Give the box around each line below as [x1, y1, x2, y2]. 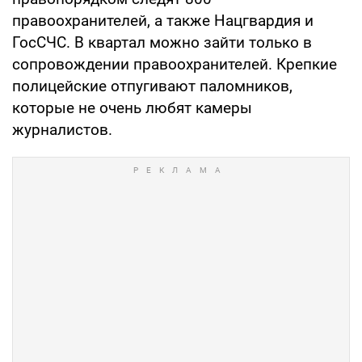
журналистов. [12, 120, 112, 140]
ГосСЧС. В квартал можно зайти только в [12, 33, 312, 53]
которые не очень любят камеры [12, 99, 252, 118]
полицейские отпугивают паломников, [12, 77, 293, 96]
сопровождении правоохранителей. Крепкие [12, 55, 337, 74]
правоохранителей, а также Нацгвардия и [12, 11, 314, 31]
